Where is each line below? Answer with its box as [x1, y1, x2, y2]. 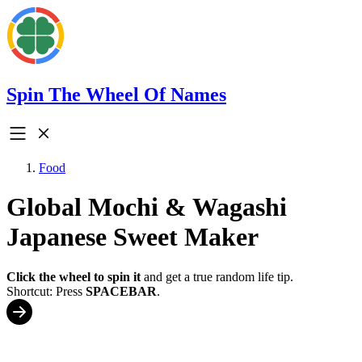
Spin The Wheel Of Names [6, 83, 226, 105]
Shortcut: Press [6, 284, 86, 298]
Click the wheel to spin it [6, 269, 141, 284]
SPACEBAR [86, 284, 157, 298]
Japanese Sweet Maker [6, 222, 259, 252]
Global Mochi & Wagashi [6, 192, 287, 222]
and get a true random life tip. [141, 269, 293, 284]
